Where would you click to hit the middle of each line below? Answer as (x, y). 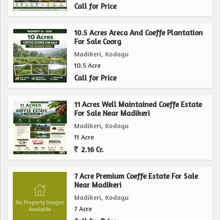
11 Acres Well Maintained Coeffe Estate (138, 105)
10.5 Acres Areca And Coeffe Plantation (138, 33)
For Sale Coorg (98, 42)
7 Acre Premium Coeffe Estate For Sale (136, 176)
